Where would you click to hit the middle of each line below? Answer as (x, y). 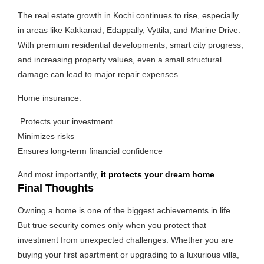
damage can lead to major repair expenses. (99, 74)
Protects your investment (65, 121)
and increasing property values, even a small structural (120, 59)
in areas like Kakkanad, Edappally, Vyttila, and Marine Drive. (129, 30)
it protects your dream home (158, 174)
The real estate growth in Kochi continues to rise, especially (128, 15)
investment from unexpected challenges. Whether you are (126, 240)
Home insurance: (49, 98)
